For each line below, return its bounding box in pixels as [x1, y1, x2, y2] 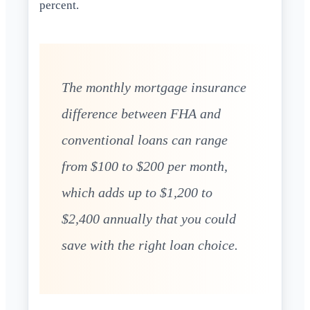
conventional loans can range [62, 132, 228, 148]
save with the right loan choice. [62, 237, 238, 253]
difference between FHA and [62, 106, 221, 122]
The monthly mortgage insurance [62, 80, 246, 95]
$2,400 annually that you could [62, 211, 236, 227]
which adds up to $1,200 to [62, 185, 212, 201]
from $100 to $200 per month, [62, 158, 228, 174]
